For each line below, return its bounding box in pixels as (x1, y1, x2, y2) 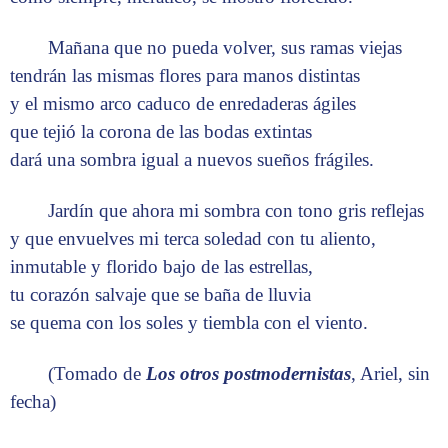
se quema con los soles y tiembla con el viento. (10, 312, 368, 334)
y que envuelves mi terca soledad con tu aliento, (10, 228, 376, 250)
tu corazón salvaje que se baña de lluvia (10, 284, 311, 306)
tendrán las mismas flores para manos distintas (10, 65, 360, 87)
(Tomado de (48, 363, 147, 385)
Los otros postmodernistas (146, 363, 352, 385)
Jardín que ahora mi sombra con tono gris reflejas (48, 200, 425, 222)
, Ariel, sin (351, 363, 431, 385)
